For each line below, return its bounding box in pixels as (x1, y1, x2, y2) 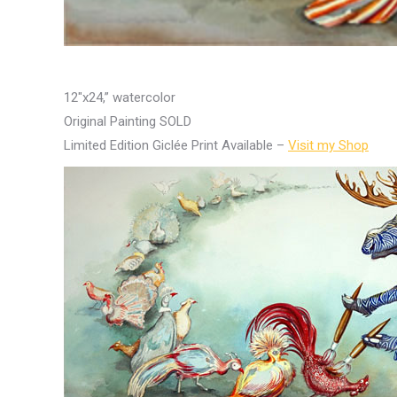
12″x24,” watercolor (64, 90, 175, 105)
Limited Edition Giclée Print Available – (64, 137, 288, 153)
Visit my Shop (288, 137, 369, 153)
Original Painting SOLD (64, 113, 191, 129)
